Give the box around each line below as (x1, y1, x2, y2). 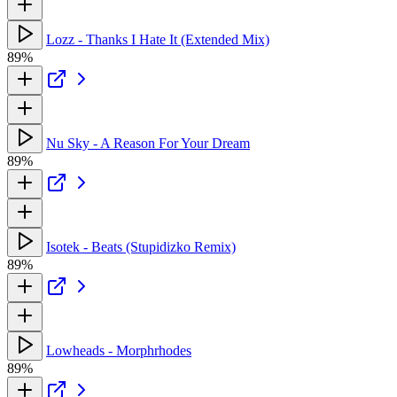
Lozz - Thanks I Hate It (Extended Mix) (46, 31, 269, 47)
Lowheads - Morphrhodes (46, 342, 191, 358)
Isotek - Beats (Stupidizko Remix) (46, 238, 236, 254)
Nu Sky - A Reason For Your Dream (46, 135, 250, 151)
